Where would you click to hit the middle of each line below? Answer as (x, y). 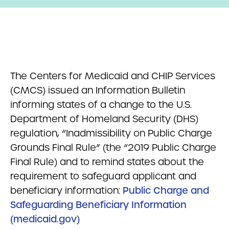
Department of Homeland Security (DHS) (104, 119)
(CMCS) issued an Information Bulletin (98, 90)
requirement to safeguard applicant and (103, 176)
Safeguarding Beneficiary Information (98, 205)
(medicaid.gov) (45, 219)
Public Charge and (166, 190)
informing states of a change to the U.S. (101, 105)
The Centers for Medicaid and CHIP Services (113, 76)
